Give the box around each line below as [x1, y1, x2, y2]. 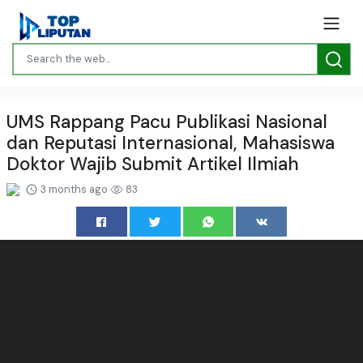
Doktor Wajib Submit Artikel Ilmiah [6, 152, 299, 176]
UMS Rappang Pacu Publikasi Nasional [6, 109, 327, 134]
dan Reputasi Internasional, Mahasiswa [6, 130, 335, 155]
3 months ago [38, 181, 110, 196]
